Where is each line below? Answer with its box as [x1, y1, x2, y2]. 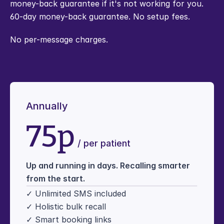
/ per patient [75, 138, 130, 148]
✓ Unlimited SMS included [26, 188, 126, 198]
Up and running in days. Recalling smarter [26, 160, 190, 170]
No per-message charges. [10, 34, 108, 44]
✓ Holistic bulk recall [26, 201, 106, 211]
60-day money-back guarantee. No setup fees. [10, 11, 190, 21]
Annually [26, 100, 68, 112]
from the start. [26, 173, 85, 183]
